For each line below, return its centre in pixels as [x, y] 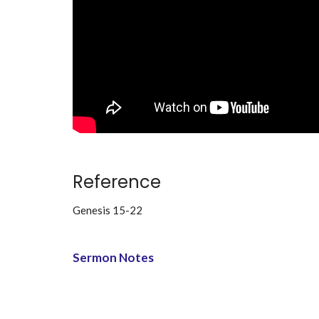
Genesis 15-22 [108, 210]
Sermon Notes [113, 257]
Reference [117, 182]
